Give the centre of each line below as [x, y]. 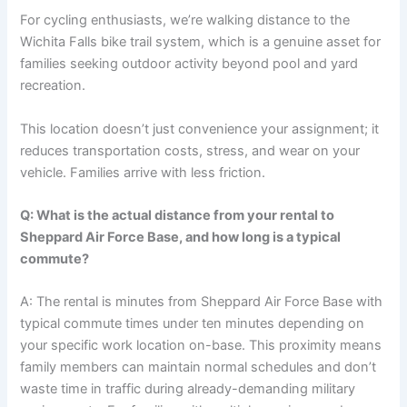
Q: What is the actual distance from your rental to [178, 216]
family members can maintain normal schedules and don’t [199, 367]
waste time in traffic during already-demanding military [188, 389]
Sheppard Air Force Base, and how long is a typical [181, 238]
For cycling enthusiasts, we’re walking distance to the [185, 20]
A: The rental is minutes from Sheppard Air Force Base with [202, 302]
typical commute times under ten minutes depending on [193, 324]
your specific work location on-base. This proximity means [201, 346]
